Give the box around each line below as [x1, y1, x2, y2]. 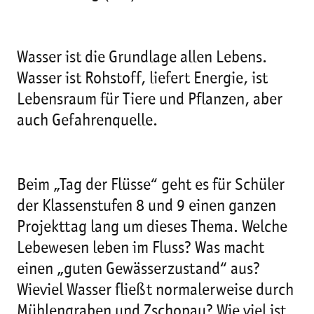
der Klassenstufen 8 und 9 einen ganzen [17, 198, 276, 215]
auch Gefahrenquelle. [17, 113, 158, 130]
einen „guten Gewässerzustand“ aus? [17, 261, 260, 278]
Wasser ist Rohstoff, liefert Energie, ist [17, 71, 268, 88]
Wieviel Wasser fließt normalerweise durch [17, 282, 294, 299]
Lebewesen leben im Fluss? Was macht [17, 240, 264, 257]
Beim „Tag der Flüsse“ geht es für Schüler [17, 177, 285, 194]
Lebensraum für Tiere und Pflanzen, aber [17, 92, 282, 109]
